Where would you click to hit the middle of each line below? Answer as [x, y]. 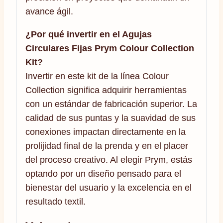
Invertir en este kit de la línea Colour [97, 76]
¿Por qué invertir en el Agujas [89, 34]
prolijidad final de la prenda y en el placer [107, 146]
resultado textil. [56, 201]
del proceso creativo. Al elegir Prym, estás [109, 160]
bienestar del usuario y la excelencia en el [109, 187]
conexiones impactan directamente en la [106, 132]
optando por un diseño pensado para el [103, 173]
